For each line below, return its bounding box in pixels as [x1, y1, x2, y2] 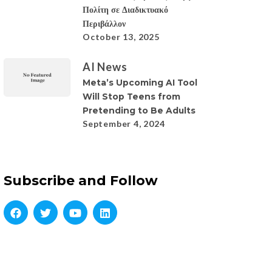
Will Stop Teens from [83, 91, 180, 101]
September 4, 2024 [83, 118, 165, 129]
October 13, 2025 [83, 31, 160, 42]
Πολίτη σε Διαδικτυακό [83, 4, 168, 15]
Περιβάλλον [83, 18, 126, 29]
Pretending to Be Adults [83, 105, 195, 115]
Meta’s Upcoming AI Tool [83, 77, 197, 87]
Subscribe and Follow [4, 172, 158, 189]
